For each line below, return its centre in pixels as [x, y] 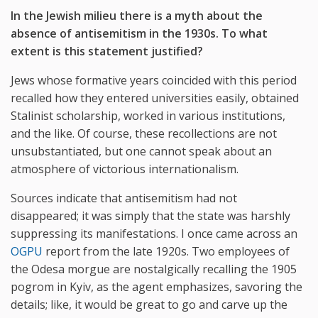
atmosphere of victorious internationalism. [125, 169]
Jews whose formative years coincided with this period [154, 80]
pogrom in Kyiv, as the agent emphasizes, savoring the [157, 286]
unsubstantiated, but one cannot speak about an [141, 151]
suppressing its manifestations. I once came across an [154, 233]
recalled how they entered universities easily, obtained [155, 98]
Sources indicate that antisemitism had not [124, 198]
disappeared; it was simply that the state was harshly [150, 215]
